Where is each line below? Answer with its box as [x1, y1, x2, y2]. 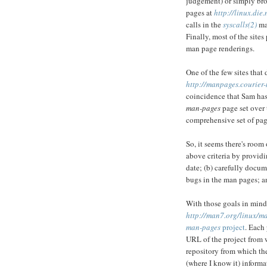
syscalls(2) [223, 19, 257, 30]
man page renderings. [186, 43, 254, 54]
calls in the [186, 19, 223, 30]
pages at [186, 7, 214, 18]
